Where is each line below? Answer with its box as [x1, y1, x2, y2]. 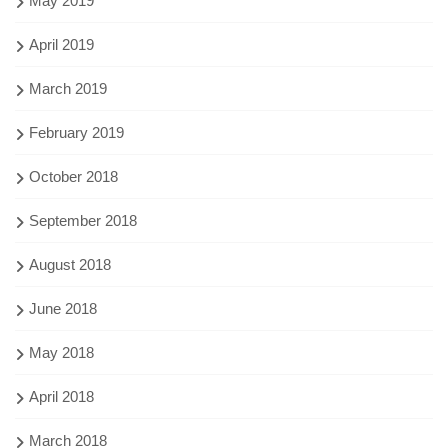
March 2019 [29, 79, 107, 97]
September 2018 [29, 211, 137, 229]
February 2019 [29, 123, 124, 141]
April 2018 [29, 387, 94, 405]
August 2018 [29, 255, 111, 273]
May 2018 [29, 343, 94, 361]
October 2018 [29, 167, 118, 185]
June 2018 [29, 299, 97, 317]
